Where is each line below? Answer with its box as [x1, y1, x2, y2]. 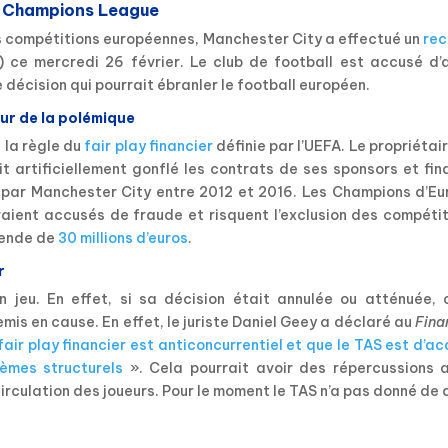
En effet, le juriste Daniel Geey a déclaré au [102, 313, 416, 332]
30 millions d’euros [55, 229, 189, 248]
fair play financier [84, 137, 213, 156]
